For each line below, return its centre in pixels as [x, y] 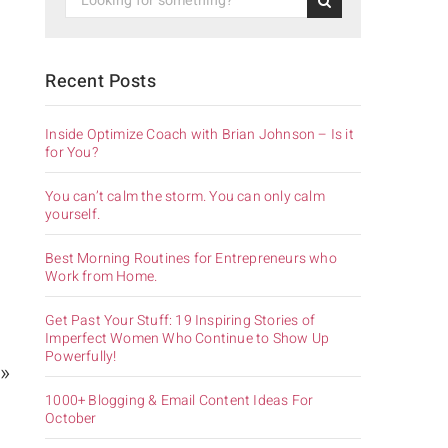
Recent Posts [101, 81]
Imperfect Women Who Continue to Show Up [187, 338]
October [71, 418]
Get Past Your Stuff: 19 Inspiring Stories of [180, 320]
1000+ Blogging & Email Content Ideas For [179, 400]
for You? [71, 152]
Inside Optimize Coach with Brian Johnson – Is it [199, 134]
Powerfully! [81, 356]
